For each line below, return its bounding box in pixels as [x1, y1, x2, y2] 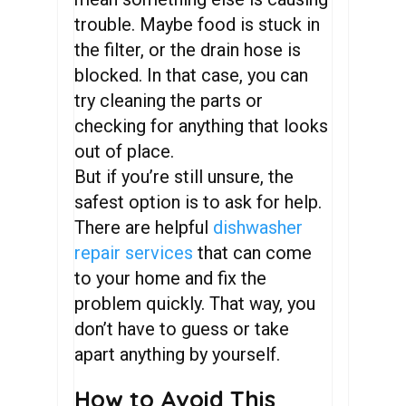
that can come [193, 242, 313, 264]
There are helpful [74, 217, 214, 238]
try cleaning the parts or [74, 90, 264, 111]
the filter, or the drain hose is [74, 39, 302, 61]
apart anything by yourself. [74, 343, 281, 365]
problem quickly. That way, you [74, 293, 316, 314]
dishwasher [213, 217, 304, 238]
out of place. [74, 140, 175, 162]
